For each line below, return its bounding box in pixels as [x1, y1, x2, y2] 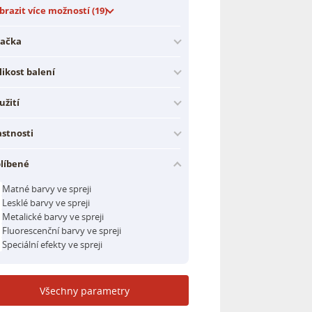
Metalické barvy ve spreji [2, 210, 104, 223]
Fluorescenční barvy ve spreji [2, 224, 121, 237]
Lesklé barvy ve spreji [2, 196, 90, 209]
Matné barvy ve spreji [2, 182, 91, 195]
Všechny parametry [39, 283, 130, 297]
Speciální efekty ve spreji [2, 237, 102, 251]
